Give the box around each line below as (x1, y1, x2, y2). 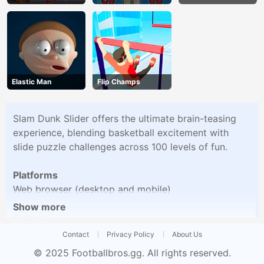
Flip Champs (97, 77, 141, 86)
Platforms (13, 169, 58, 181)
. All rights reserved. (141, 246, 231, 259)
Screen (13, 211, 46, 223)
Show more (13, 200, 66, 213)
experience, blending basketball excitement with (13, 126, 229, 138)
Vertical (13, 225, 47, 237)
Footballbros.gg (71, 246, 142, 259)
